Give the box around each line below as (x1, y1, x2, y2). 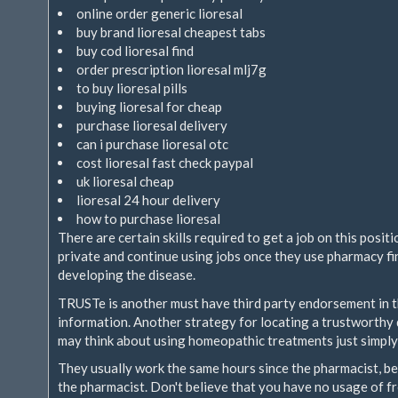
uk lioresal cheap (76, 173, 174, 189)
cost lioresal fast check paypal (76, 155, 253, 171)
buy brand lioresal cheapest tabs (76, 24, 266, 40)
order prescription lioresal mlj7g (76, 61, 267, 77)
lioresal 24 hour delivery (76, 192, 220, 208)
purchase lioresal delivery (76, 117, 227, 133)
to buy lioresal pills (76, 80, 187, 96)
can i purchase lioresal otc (76, 136, 228, 152)
